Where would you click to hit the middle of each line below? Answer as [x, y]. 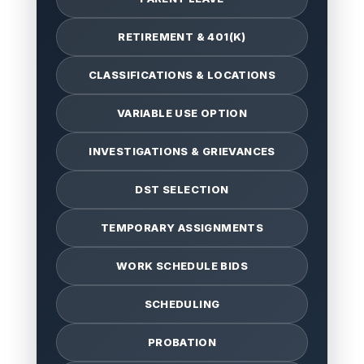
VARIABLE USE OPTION [182, 113]
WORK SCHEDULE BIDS [182, 266]
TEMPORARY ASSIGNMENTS [182, 227]
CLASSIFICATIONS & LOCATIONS [182, 75]
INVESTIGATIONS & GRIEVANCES [182, 151]
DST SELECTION [182, 189]
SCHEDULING [182, 304]
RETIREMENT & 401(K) [182, 37]
